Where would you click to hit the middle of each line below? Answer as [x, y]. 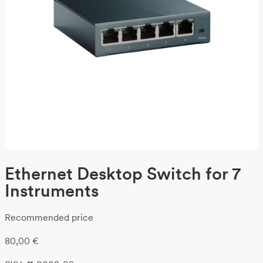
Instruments [52, 190]
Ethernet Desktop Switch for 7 [123, 173]
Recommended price [49, 217]
